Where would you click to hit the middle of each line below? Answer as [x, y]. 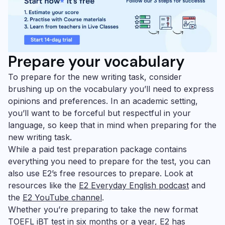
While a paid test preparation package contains [97, 149]
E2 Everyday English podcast [134, 185]
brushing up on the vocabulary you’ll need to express [111, 89]
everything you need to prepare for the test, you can [109, 161]
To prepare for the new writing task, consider [95, 77]
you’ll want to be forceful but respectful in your [99, 113]
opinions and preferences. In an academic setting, [103, 101]
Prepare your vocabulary [96, 62]
